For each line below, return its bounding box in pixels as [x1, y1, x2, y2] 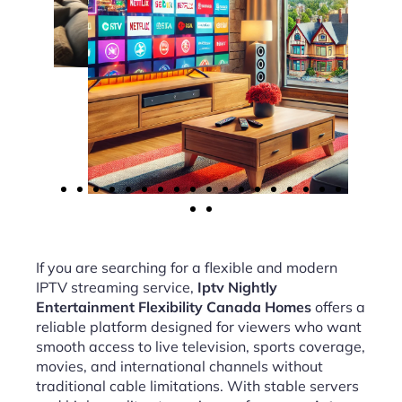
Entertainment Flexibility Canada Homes [36, 298, 311, 316]
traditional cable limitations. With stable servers [36, 377, 359, 395]
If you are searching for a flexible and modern [36, 258, 337, 276]
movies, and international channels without [36, 357, 323, 375]
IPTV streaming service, [36, 278, 197, 296]
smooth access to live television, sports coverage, [36, 337, 365, 355]
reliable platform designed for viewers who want [36, 318, 362, 336]
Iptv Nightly [197, 278, 277, 296]
